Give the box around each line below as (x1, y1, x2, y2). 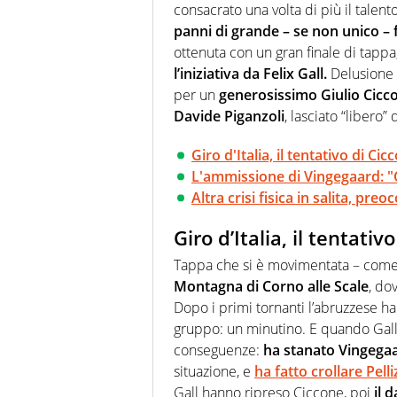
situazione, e (174, 361, 254, 381)
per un (174, 85, 219, 105)
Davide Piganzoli (174, 106, 284, 127)
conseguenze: (174, 339, 263, 360)
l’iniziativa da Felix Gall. (174, 64, 327, 84)
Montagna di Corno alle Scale (174, 276, 369, 296)
